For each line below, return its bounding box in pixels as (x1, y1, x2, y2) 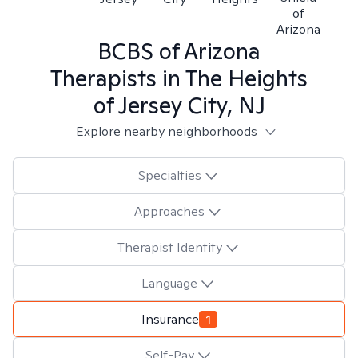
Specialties (137, 166, 201, 184)
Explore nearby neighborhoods (75, 123, 257, 140)
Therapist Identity (117, 238, 222, 256)
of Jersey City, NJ (93, 90, 265, 120)
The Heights (185, 63, 308, 93)
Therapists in (50, 63, 185, 93)
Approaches (134, 202, 205, 220)
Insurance (141, 310, 199, 328)
